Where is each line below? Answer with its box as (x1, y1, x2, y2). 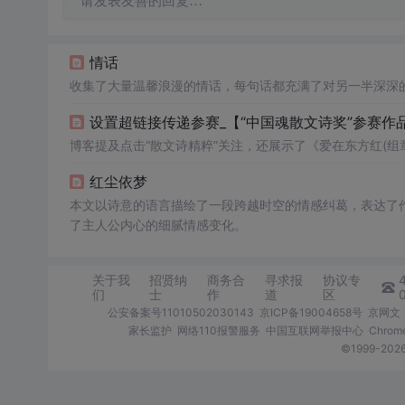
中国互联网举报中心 (265, 324, 363, 337)
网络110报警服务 (176, 324, 260, 337)
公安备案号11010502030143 (108, 306, 254, 319)
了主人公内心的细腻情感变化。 (69, 217, 247, 232)
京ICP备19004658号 (259, 306, 363, 319)
